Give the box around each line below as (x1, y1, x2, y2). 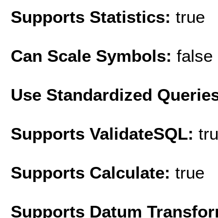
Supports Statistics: (11, 7, 176, 26)
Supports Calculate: (11, 163, 175, 182)
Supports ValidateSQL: (11, 124, 199, 143)
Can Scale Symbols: (11, 46, 177, 65)
